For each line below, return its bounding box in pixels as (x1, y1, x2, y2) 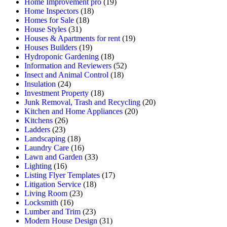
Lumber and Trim (24, 207, 81, 216)
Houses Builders (24, 43, 77, 52)
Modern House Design (24, 216, 97, 225)
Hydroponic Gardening (24, 52, 99, 61)
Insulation (24, 80, 56, 89)
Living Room (24, 189, 67, 198)
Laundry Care (24, 143, 69, 153)
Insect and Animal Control (24, 70, 108, 80)
